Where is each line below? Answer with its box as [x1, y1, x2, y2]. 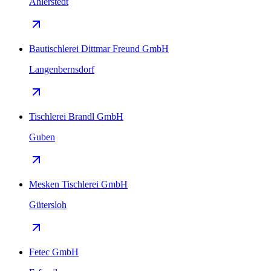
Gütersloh [29, 199, 67, 210]
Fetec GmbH [29, 246, 79, 257]
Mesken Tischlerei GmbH [29, 178, 128, 189]
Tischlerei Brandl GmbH [29, 111, 123, 122]
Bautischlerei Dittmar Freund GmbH [29, 43, 169, 54]
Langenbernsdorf [29, 64, 94, 74]
